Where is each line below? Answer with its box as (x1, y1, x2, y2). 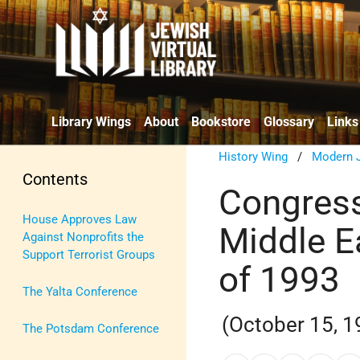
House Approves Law (22, 211, 137, 227)
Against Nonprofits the (22, 229, 144, 244)
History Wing (219, 149, 288, 164)
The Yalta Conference (22, 284, 137, 299)
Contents (22, 169, 88, 189)
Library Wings (51, 113, 131, 129)
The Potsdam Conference (22, 321, 159, 336)
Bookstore (191, 113, 251, 129)
